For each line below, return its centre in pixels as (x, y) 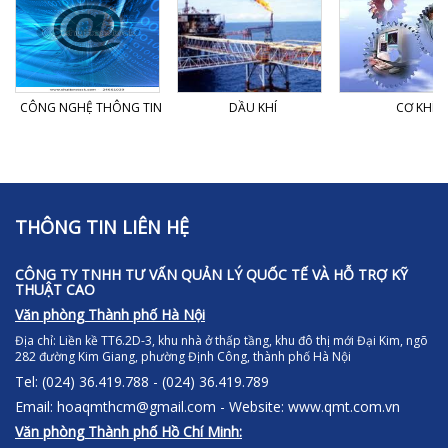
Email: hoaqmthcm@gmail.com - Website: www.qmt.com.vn (207, 407)
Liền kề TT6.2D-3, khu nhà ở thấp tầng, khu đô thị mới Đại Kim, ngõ (243, 341)
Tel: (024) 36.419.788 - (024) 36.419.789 (144, 382)
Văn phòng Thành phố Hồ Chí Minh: (128, 432)
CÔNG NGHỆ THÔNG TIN (91, 108)
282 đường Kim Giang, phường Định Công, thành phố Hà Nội (183, 357)
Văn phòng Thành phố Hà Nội (110, 315)
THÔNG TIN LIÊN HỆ (102, 227)
